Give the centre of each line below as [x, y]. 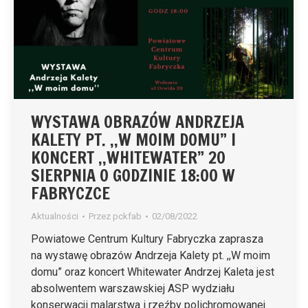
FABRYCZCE [70, 194]
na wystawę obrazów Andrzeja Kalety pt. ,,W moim [151, 256]
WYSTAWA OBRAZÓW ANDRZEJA [137, 122]
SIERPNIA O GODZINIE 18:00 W [133, 176]
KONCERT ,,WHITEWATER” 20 [128, 158]
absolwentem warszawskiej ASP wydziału [133, 289]
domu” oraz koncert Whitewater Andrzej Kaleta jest [153, 272]
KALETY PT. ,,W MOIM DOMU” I [133, 140]
